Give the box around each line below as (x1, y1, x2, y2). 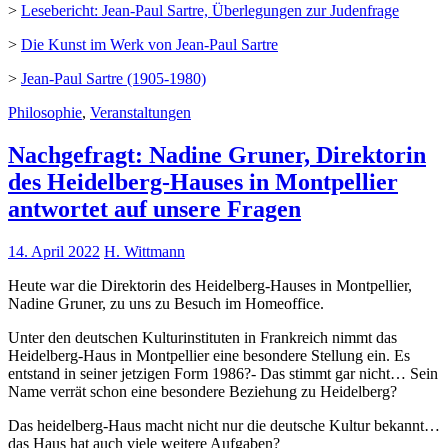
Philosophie (8, 103, 82, 121)
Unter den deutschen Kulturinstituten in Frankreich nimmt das (8, 328, 397, 346)
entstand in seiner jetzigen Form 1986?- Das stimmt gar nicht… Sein (8, 364, 438, 382)
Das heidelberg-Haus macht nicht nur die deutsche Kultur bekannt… (8, 416, 440, 434)
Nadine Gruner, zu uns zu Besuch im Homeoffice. (8, 294, 324, 312)
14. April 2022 (8, 242, 100, 260)
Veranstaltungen (90, 103, 191, 121)
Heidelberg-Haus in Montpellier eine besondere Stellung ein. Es (8, 346, 410, 364)
